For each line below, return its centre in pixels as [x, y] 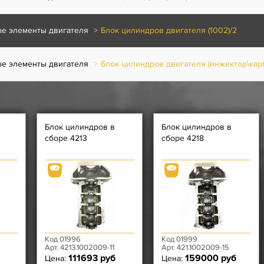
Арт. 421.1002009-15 [195, 247]
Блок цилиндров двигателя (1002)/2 [169, 30]
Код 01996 [63, 239]
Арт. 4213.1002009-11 [80, 247]
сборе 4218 [183, 138]
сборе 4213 [66, 138]
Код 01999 [179, 239]
